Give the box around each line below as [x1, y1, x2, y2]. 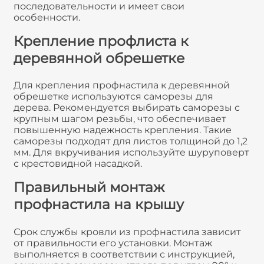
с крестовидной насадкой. [14, 158, 142, 170]
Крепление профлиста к [14, 32, 189, 49]
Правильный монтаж [14, 179, 164, 196]
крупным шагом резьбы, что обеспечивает [14, 113, 226, 125]
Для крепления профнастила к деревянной [14, 80, 230, 91]
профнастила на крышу [14, 196, 184, 213]
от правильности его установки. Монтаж [14, 237, 212, 249]
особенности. [14, 11, 80, 23]
